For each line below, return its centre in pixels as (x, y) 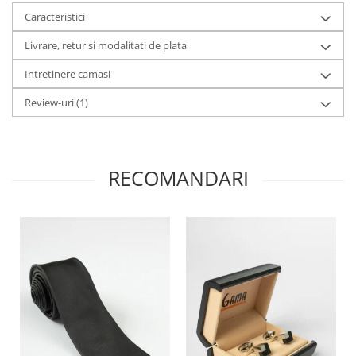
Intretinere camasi (68, 74)
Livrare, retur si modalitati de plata (106, 46)
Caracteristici (55, 17)
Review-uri (50, 103)
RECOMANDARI (178, 178)
